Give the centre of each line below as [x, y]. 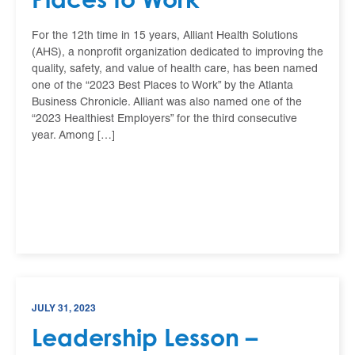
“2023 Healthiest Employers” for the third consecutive [164, 119]
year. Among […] [73, 136]
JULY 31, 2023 [64, 307]
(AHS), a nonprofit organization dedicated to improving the [177, 52]
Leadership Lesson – [145, 337]
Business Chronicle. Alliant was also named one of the [167, 102]
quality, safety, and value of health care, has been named [175, 69]
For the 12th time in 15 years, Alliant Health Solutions [165, 36]
